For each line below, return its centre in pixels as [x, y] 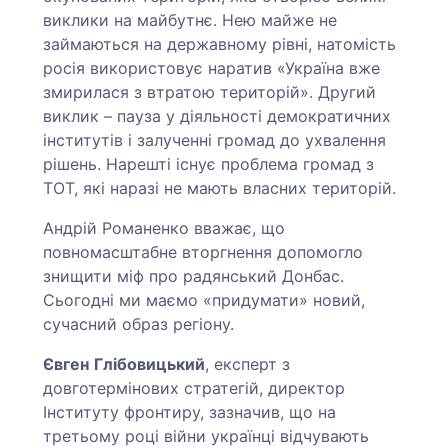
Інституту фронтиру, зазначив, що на [190, 412]
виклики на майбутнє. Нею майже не [190, 20]
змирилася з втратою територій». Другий [210, 92]
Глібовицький [150, 364]
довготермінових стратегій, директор [194, 388]
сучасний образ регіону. [141, 324]
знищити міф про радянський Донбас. [194, 276]
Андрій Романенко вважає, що [164, 228]
